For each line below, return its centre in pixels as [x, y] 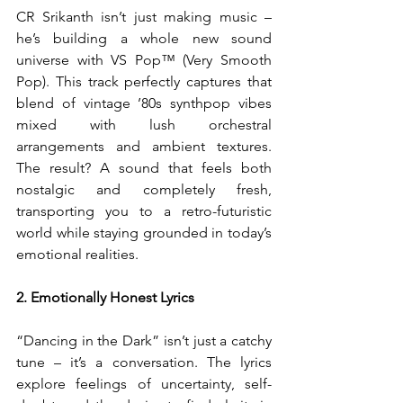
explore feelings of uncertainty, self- [144, 384]
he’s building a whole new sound [144, 38]
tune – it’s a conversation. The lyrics [144, 362]
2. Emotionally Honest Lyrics [105, 297]
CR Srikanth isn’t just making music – [144, 17]
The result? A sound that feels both [144, 168]
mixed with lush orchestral [144, 125]
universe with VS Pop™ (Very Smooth [144, 60]
